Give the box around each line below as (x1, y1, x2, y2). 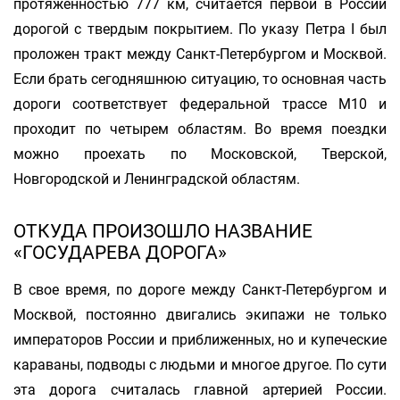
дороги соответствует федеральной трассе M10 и (13, 94, 387, 114)
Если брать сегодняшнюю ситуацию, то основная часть (13, 69, 387, 89)
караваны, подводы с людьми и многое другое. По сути (13, 354, 387, 375)
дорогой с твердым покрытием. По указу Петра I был (13, 19, 387, 39)
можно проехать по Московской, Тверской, (13, 144, 387, 164)
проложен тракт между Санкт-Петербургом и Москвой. (13, 44, 387, 64)
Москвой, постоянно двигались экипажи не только (13, 304, 387, 325)
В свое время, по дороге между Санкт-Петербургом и (13, 279, 387, 300)
